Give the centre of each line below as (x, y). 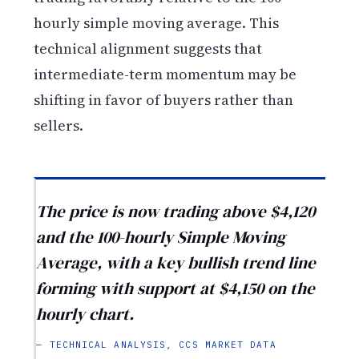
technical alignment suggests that (148, 49)
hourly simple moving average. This (157, 23)
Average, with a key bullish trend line (176, 262)
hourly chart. (85, 313)
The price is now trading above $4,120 (176, 211)
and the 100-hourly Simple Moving (161, 236)
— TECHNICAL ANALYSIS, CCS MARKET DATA (156, 344)
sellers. (59, 126)
